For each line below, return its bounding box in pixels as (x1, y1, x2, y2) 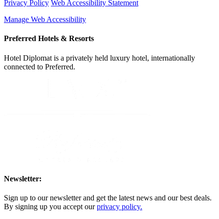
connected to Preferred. (4, 62, 75, 71)
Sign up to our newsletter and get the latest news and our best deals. (4, 194, 212, 202)
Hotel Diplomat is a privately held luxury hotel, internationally (4, 53, 195, 62)
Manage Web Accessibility (4, 15, 86, 24)
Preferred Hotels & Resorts (4, 34, 94, 43)
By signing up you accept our (4, 202, 97, 211)
